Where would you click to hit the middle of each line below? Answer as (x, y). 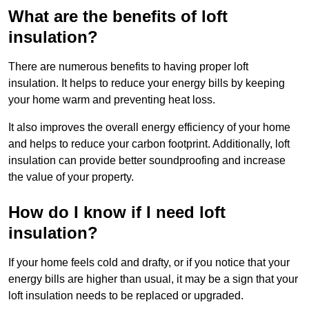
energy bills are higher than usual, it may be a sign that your (153, 279)
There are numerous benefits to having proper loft (128, 67)
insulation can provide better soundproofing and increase (147, 161)
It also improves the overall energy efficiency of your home (149, 128)
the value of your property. (71, 177)
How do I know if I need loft (117, 212)
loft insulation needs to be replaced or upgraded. (126, 296)
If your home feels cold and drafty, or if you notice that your (149, 263)
